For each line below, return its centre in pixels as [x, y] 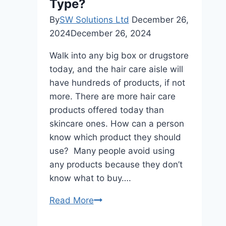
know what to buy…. [90, 178]
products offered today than [106, 110]
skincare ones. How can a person [117, 124]
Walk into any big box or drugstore [119, 55]
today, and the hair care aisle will [116, 69]
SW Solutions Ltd [94, 20]
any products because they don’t [116, 164]
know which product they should [115, 137]
